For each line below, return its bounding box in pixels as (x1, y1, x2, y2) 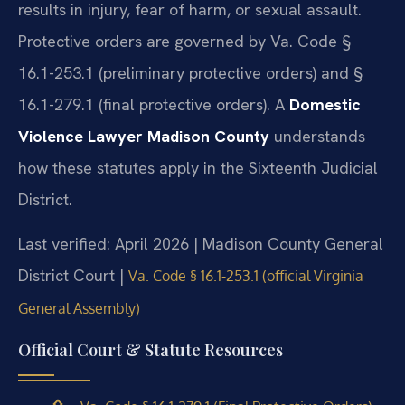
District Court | (18, 265, 128, 287)
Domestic (289, 93, 361, 115)
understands (269, 125, 365, 146)
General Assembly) (18, 299, 140, 318)
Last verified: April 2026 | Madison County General (18, 233, 383, 255)
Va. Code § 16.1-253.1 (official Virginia (128, 267, 363, 286)
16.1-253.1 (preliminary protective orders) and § (18, 61, 363, 83)
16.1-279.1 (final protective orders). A (18, 93, 289, 115)
